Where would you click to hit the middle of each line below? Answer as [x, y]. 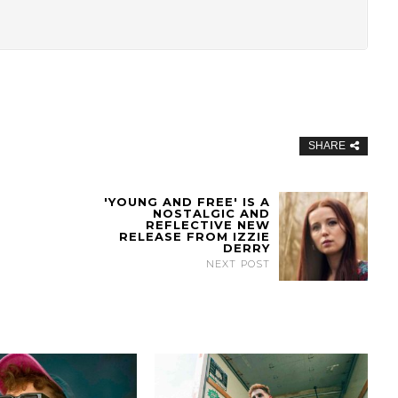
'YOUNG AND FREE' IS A [187, 202]
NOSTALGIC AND [212, 214]
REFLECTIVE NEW [208, 225]
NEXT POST [239, 264]
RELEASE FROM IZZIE [195, 237]
